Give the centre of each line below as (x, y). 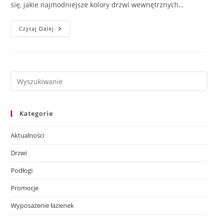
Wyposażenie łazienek (43, 206)
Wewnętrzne (77, 36)
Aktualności (28, 136)
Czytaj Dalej (37, 29)
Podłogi (22, 171)
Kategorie (36, 114)
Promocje (25, 188)
